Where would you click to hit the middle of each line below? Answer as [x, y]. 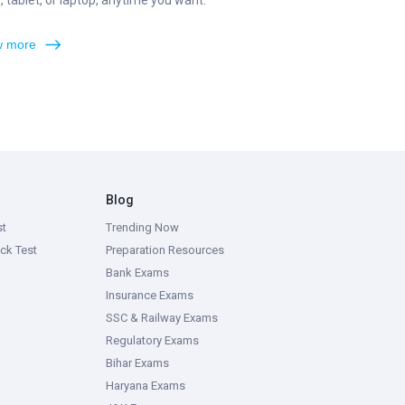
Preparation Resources [165, 250]
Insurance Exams [150, 295]
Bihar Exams [137, 363]
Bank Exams [137, 273]
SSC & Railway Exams [162, 318]
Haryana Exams [146, 386]
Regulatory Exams [152, 340]
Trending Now [142, 227]
